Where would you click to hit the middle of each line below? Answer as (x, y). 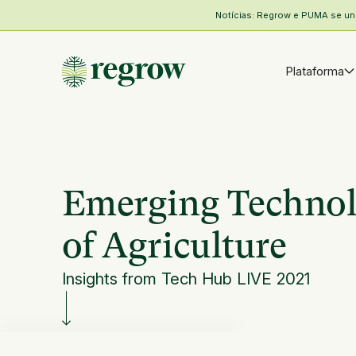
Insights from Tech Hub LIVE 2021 (186, 278)
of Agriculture (174, 245)
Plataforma (314, 71)
